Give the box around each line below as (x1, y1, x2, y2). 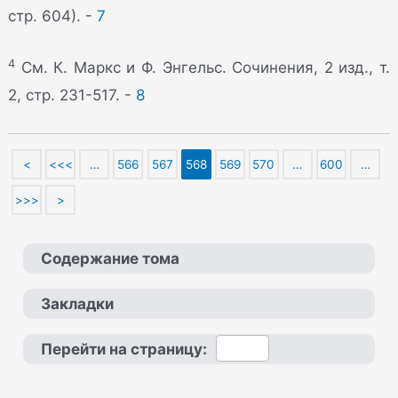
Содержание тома (41, 249, 180, 267)
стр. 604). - (8, 6, 98, 25)
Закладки (41, 294, 115, 313)
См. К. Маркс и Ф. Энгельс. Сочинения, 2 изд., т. (15, 59, 390, 77)
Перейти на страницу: (41, 339, 208, 358)
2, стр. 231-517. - (8, 86, 137, 105)
